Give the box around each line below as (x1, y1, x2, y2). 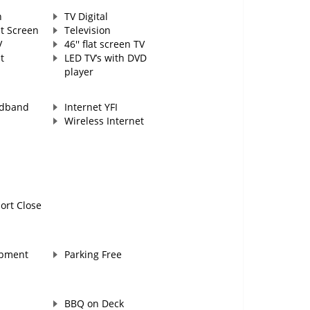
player (64, 65, 93, 79)
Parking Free (64, 248, 122, 262)
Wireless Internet (64, 114, 144, 128)
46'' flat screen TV (64, 37, 145, 51)
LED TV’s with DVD (64, 51, 147, 65)
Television (64, 24, 111, 37)
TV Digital (64, 10, 108, 24)
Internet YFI (64, 100, 118, 114)
